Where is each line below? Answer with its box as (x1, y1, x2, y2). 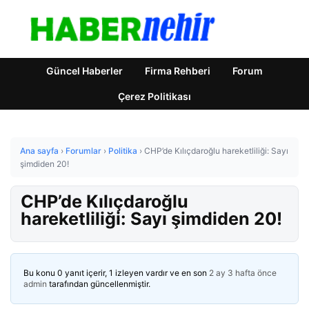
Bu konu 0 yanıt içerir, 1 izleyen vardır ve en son (23, 268, 209, 278)
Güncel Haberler (46, 65, 123, 77)
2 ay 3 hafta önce (209, 268, 277, 278)
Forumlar (66, 146, 101, 156)
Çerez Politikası (118, 90, 191, 102)
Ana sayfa (20, 146, 59, 156)
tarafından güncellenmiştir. (47, 279, 150, 289)
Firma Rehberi (145, 65, 210, 77)
